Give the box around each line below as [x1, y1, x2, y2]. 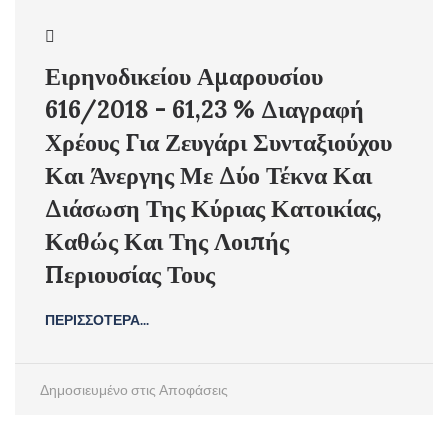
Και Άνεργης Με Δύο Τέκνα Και [45, 160, 372, 191]
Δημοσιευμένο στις [40, 381, 156, 398]
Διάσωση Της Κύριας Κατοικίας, [45, 193, 382, 224]
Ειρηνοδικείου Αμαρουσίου [45, 61, 323, 92]
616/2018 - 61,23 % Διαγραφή [45, 94, 364, 125]
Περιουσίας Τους [45, 259, 215, 290]
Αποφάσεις [159, 381, 228, 398]
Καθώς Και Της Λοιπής [45, 226, 289, 257]
